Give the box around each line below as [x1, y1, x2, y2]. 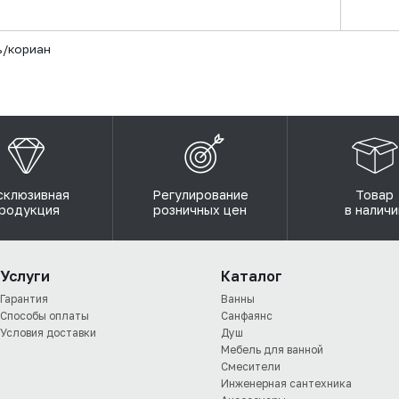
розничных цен [153, 202, 247, 217]
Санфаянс [221, 309, 273, 322]
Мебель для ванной [221, 343, 323, 356]
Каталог [221, 267, 282, 285]
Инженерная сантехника [221, 377, 352, 390]
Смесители [221, 360, 281, 373]
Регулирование [151, 187, 248, 202]
